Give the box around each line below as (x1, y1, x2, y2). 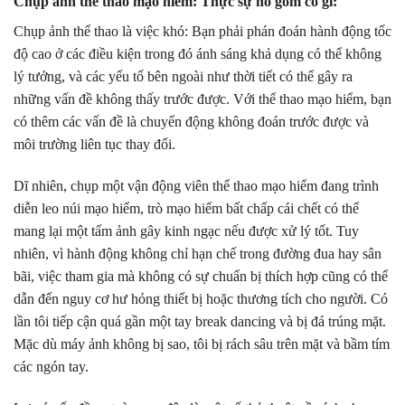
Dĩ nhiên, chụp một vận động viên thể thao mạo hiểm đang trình (14, 177, 379, 193)
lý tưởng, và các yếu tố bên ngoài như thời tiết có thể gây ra (14, 69, 353, 85)
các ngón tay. (14, 358, 89, 374)
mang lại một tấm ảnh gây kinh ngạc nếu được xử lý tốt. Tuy (14, 222, 359, 239)
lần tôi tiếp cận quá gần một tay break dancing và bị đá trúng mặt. (14, 313, 386, 329)
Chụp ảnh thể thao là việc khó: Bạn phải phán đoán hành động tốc (14, 24, 391, 40)
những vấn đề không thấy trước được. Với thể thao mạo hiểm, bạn (14, 91, 391, 108)
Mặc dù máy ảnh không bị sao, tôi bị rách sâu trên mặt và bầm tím (14, 335, 390, 352)
